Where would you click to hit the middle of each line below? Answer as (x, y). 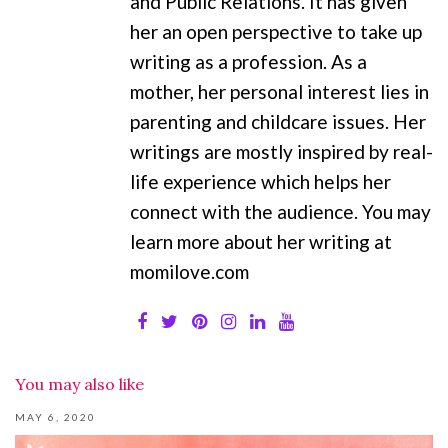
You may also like (79, 383)
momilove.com (189, 271)
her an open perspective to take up (276, 31)
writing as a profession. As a (248, 61)
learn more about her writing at (261, 241)
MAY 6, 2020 (55, 416)
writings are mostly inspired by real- (281, 151)
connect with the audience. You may (280, 211)
